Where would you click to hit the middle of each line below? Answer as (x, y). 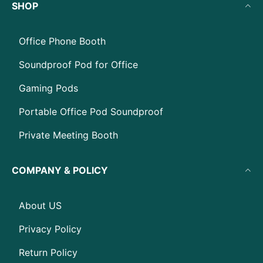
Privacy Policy (50, 229)
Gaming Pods (48, 88)
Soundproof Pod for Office (78, 65)
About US (40, 205)
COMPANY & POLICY (60, 170)
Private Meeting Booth (68, 135)
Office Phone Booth (62, 41)
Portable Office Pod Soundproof (91, 112)
